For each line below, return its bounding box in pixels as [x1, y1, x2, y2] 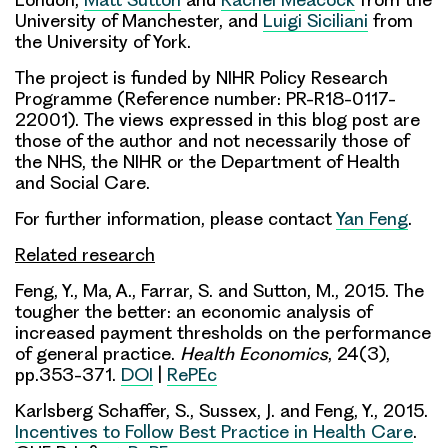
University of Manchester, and [15, 10, 263, 32]
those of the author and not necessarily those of [15, 130, 409, 152]
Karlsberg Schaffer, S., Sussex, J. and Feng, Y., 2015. [15, 400, 428, 422]
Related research [15, 244, 155, 266]
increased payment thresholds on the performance [15, 322, 431, 344]
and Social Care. [15, 172, 150, 194]
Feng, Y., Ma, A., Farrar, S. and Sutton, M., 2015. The [15, 280, 424, 302]
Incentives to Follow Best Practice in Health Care [15, 421, 413, 443]
